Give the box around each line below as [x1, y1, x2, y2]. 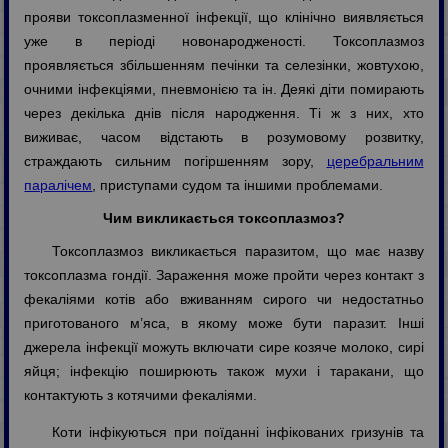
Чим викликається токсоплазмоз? [103, 210, 345, 227]
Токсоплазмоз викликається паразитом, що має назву [52, 243, 424, 260]
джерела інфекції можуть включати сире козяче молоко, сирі [24, 339, 424, 356]
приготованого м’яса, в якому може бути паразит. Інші [24, 315, 424, 332]
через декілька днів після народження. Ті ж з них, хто [24, 105, 424, 122]
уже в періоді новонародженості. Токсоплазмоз [24, 33, 424, 50]
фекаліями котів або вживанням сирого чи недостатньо [24, 291, 424, 308]
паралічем [24, 177, 93, 194]
